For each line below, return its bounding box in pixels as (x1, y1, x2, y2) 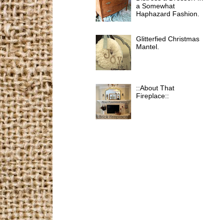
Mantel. (136, 43, 160, 51)
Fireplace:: (136, 91, 169, 100)
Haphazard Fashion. (136, 9, 200, 18)
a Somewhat (136, 1, 175, 10)
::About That (136, 83, 175, 92)
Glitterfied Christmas (136, 35, 200, 43)
